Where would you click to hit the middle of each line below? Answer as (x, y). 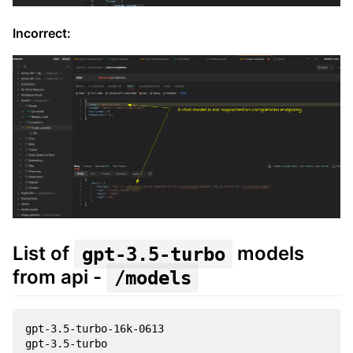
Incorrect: (42, 33)
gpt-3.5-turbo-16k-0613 (95, 328)
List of (43, 254)
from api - (59, 277)
